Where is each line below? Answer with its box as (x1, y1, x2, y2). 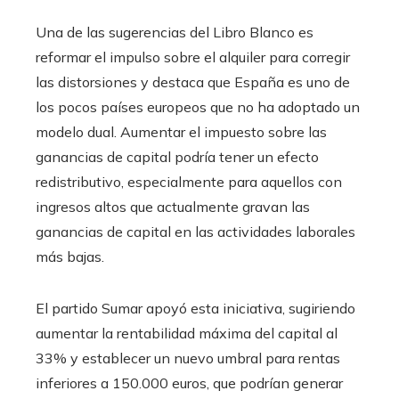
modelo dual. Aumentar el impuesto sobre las (36, 123, 327, 142)
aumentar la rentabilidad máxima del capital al (36, 324, 338, 343)
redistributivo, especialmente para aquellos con (36, 173, 342, 191)
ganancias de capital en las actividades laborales (36, 223, 355, 241)
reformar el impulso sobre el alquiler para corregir (36, 48, 350, 67)
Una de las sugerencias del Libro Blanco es (36, 23, 313, 42)
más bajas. (36, 248, 104, 266)
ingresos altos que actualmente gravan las (36, 198, 310, 216)
